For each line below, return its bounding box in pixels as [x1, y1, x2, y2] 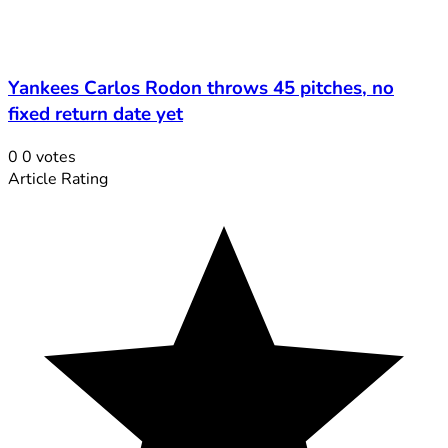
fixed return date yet [8, 100, 183, 127]
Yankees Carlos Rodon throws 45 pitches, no [8, 74, 394, 101]
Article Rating [8, 167, 108, 190]
